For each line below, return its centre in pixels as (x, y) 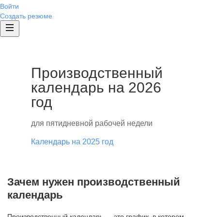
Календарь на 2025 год (72, 142)
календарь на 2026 (96, 87)
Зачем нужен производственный (94, 182)
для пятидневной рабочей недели (92, 123)
